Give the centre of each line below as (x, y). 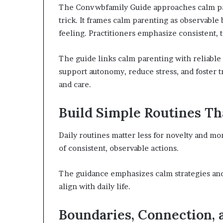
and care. (75, 84)
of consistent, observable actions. (119, 148)
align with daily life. (95, 186)
